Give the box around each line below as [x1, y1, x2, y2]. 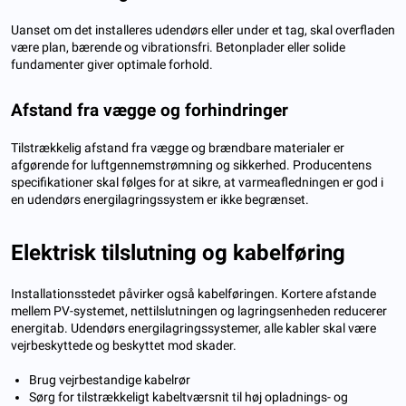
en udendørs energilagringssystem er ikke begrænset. [11, 191, 309, 207]
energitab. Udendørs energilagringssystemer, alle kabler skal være [11, 320, 376, 335]
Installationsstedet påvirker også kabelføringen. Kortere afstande [11, 285, 376, 301]
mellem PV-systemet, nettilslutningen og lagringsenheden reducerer [11, 303, 387, 318]
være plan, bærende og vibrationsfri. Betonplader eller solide [11, 39, 345, 54]
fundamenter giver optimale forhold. [11, 56, 213, 72]
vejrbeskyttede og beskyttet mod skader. [11, 337, 237, 353]
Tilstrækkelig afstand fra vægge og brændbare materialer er [11, 140, 344, 155]
